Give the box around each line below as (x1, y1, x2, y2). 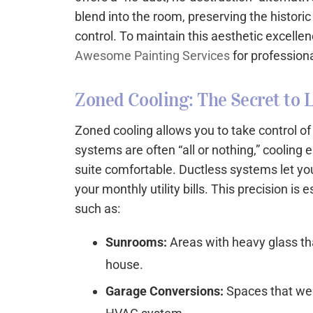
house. (105, 256, 144, 272)
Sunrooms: (105, 234, 168, 249)
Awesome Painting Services (75, 48, 231, 63)
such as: (75, 201, 121, 216)
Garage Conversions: (105, 283, 224, 298)
